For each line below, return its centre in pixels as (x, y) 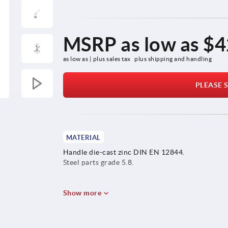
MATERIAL (83, 137)
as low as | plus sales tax (97, 59)
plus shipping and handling (173, 59)
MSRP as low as (133, 44)
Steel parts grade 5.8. (98, 162)
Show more (83, 193)
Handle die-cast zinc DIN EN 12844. (124, 152)
